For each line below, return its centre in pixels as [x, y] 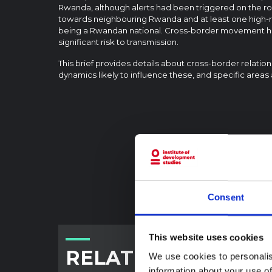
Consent [226, 197]
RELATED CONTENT [167, 257]
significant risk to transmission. [118, 42]
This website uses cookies [206, 237]
